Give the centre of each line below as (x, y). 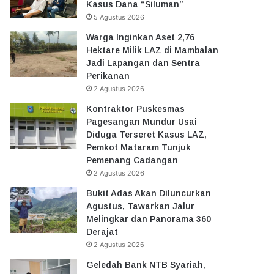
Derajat (102, 231)
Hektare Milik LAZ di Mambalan (153, 50)
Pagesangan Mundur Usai (142, 121)
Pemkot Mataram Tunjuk (139, 147)
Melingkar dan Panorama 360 (149, 219)
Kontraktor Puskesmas (136, 109)
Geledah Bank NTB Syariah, (146, 265)
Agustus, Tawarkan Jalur (141, 206)
